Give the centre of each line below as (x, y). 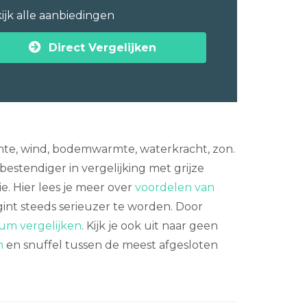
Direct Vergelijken (102, 47)
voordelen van (175, 187)
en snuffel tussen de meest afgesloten (111, 245)
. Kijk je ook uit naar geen (150, 226)
